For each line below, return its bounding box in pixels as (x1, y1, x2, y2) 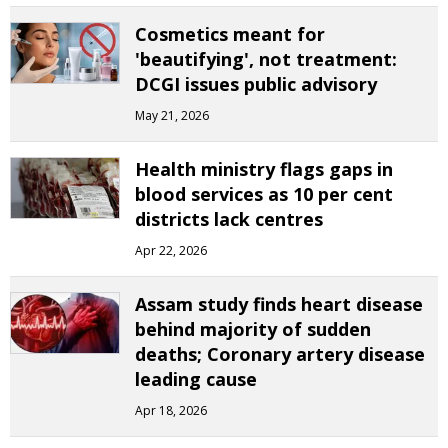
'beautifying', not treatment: (135, 47, 397, 71)
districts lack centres (135, 207, 323, 231)
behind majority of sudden (135, 317, 371, 341)
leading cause (135, 367, 257, 391)
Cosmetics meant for (135, 22, 325, 46)
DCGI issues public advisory (135, 72, 377, 96)
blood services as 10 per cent (135, 182, 393, 206)
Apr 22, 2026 (135, 242, 207, 259)
